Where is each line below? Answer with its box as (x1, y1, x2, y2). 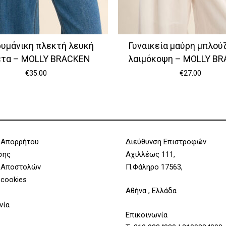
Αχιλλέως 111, (126, 149, 175, 159)
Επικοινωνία (126, 210, 167, 219)
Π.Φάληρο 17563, (126, 162, 183, 172)
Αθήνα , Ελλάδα (126, 186, 177, 195)
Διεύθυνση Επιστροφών (126, 137, 206, 146)
